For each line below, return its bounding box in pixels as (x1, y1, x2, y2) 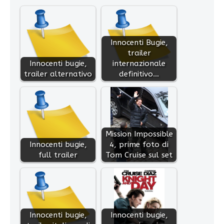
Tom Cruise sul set (105, 150, 172, 160)
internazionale (112, 59, 165, 68)
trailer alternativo (24, 69, 92, 79)
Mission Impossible (105, 129, 173, 139)
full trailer (38, 150, 77, 160)
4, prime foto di (109, 140, 168, 149)
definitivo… (119, 69, 159, 79)
